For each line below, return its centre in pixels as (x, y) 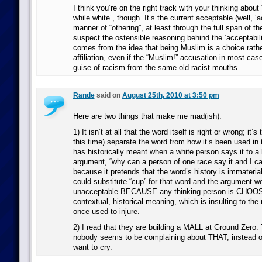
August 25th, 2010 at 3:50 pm (170, 95)
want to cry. (92, 247)
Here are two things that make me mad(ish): (147, 116)
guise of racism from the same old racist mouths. (156, 68)
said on (108, 95)
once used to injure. (106, 211)
